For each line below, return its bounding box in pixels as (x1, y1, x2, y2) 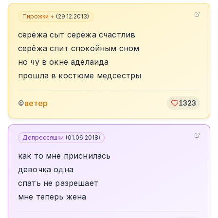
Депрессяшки (22, 134, 64, 141)
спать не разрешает (18, 178, 98, 188)
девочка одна (18, 164, 73, 174)
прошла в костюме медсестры (18, 71, 142, 80)
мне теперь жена (18, 192, 87, 201)
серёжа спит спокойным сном (18, 43, 140, 53)
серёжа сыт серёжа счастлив (18, 30, 136, 39)
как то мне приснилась (18, 151, 111, 161)
